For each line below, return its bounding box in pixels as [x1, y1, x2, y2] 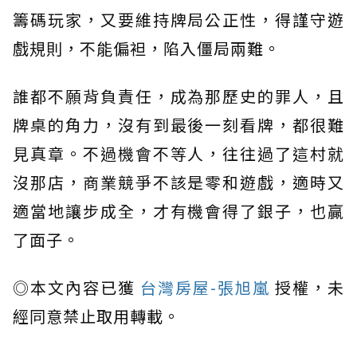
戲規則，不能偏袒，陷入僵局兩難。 [13, 37, 280, 61]
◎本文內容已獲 [13, 276, 135, 300]
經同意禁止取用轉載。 [13, 304, 180, 328]
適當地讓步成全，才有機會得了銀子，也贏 [13, 199, 344, 223]
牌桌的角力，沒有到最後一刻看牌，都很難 [13, 113, 344, 137]
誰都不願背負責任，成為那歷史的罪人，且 [13, 84, 344, 108]
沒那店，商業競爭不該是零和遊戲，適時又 [13, 171, 344, 194]
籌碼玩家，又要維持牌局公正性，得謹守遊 [13, 8, 344, 32]
